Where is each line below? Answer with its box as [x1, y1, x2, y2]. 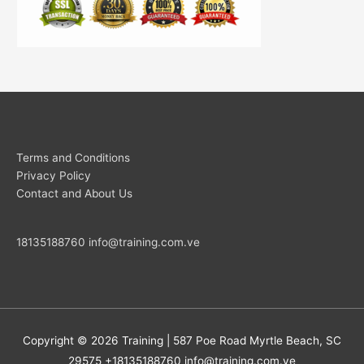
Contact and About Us [16, 186, 132, 200]
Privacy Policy [16, 168, 91, 182]
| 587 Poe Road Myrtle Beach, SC [163, 334, 341, 348]
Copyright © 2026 [23, 334, 122, 348]
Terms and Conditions [16, 150, 130, 164]
